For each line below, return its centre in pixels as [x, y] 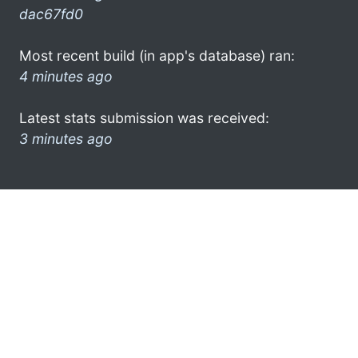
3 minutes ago [66, 138]
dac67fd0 [51, 14]
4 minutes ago [66, 76]
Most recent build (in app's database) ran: [157, 55]
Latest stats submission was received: [144, 117]
